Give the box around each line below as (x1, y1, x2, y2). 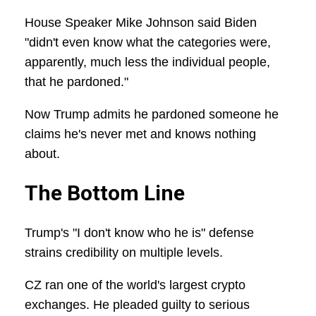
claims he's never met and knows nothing (25, 127, 256, 142)
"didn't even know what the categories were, (25, 35, 271, 50)
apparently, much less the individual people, (25, 55, 270, 70)
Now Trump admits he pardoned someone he (25, 107, 279, 122)
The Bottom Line (25, 181, 185, 206)
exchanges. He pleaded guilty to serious (25, 298, 250, 312)
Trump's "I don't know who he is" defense (25, 226, 254, 241)
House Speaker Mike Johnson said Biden (25, 16, 257, 30)
